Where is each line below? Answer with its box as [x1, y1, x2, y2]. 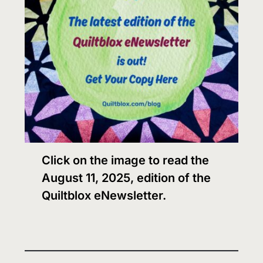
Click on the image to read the [42, 153, 210, 168]
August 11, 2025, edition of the [42, 171, 211, 186]
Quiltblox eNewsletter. [42, 188, 167, 203]
